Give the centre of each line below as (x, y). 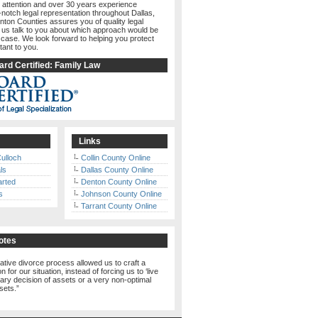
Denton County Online (119, 182)
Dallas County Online (117, 170)
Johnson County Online (121, 194)
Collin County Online (116, 158)
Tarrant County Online (119, 206)
